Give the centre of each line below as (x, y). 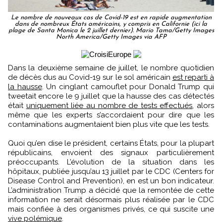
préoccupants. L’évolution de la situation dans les (111, 162)
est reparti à (193, 77)
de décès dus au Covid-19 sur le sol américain (90, 77)
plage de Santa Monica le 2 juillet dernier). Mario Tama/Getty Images (111, 30)
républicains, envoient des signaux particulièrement (111, 152)
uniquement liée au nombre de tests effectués (109, 105)
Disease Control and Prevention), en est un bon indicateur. (111, 181)
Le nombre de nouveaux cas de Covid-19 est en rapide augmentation (111, 17)
